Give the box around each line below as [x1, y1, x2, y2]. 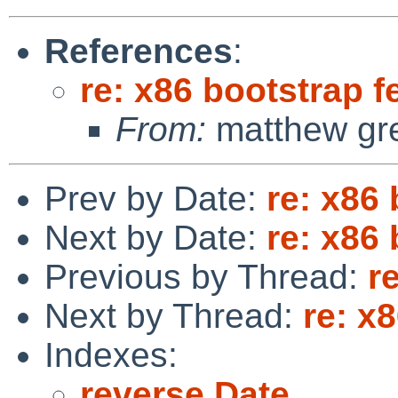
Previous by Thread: [44, 257, 368, 296]
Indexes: [44, 335, 178, 374]
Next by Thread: [44, 296, 303, 335]
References [44, 31, 233, 70]
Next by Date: [44, 218, 267, 257]
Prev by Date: [44, 179, 267, 218]
